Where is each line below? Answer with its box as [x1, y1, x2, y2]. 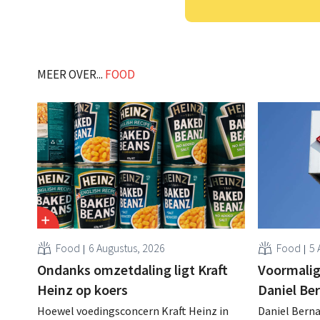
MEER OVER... [37, 66, 105, 83]
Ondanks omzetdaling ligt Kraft [37, 260, 229, 279]
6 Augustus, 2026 [89, 240, 166, 255]
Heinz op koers [37, 280, 129, 299]
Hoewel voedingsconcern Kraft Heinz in [37, 303, 229, 318]
